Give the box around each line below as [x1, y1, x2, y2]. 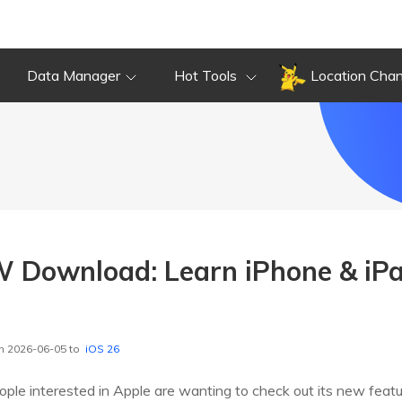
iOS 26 [85, 342, 119, 356]
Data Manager [27, 66, 120, 84]
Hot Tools [174, 66, 240, 84]
